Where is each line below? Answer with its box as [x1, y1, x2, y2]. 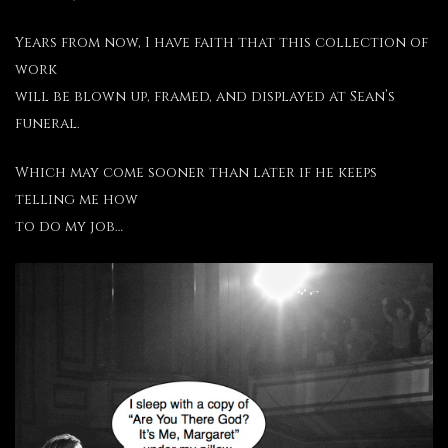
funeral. [15, 113, 80, 133]
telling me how [15, 190, 138, 210]
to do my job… [15, 217, 123, 237]
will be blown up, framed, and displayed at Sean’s [15, 86, 395, 106]
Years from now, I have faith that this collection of [15, 32, 428, 52]
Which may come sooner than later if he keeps [15, 163, 377, 183]
